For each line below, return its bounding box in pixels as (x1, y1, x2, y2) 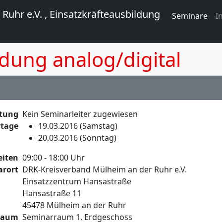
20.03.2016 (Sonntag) (38, 132, 116, 143)
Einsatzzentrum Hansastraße (22, 176, 131, 187)
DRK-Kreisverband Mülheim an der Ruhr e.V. (22, 164, 187, 175)
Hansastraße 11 (22, 188, 81, 199)
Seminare (172, 10, 208, 21)
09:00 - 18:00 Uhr (22, 152, 85, 163)
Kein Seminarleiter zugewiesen (22, 109, 138, 119)
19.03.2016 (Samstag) (38, 120, 117, 131)
